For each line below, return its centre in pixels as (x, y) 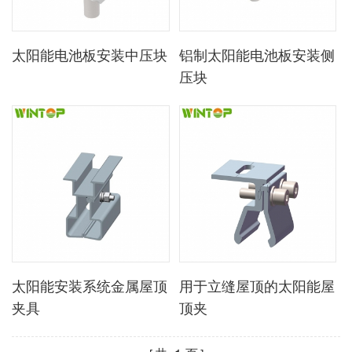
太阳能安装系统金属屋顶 (90, 288)
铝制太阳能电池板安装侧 (257, 56)
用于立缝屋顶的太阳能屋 (257, 288)
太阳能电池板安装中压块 (90, 56)
